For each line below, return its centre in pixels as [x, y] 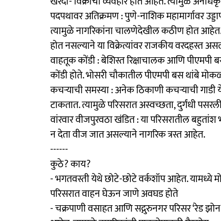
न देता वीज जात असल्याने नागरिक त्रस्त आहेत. [128, 134]
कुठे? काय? [71, 164]
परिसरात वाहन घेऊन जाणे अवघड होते [114, 194]
